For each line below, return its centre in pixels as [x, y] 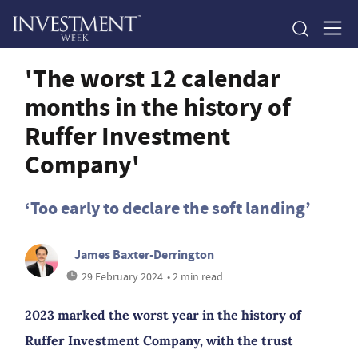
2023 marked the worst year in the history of [163, 315]
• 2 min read [195, 276]
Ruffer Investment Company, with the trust [159, 340]
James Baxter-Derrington [145, 255]
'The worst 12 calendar [153, 78]
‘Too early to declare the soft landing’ [168, 208]
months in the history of [158, 107]
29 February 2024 [123, 276]
